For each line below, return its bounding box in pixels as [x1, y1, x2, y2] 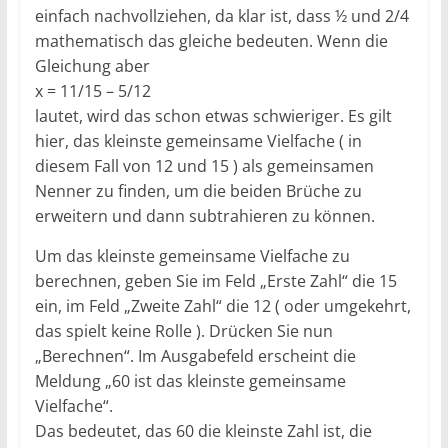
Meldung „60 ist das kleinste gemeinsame [34, 369, 346, 392]
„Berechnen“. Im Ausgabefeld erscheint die [34, 344, 356, 367]
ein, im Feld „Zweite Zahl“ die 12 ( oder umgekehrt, [34, 294, 411, 317]
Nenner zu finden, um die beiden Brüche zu [34, 179, 362, 202]
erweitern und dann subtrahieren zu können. [34, 204, 375, 227]
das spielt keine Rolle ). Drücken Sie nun [34, 319, 333, 342]
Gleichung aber [34, 54, 150, 77]
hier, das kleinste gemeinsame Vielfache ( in [34, 129, 362, 152]
